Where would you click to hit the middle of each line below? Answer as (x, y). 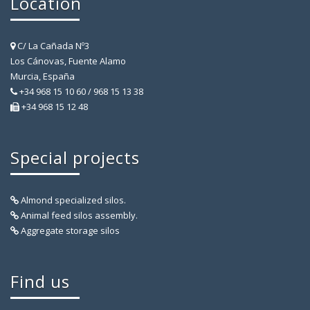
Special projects (75, 158)
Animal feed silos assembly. (78, 216)
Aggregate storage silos (69, 231)
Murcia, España (43, 76)
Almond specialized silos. (72, 200)
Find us (40, 282)
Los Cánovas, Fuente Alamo (68, 61)
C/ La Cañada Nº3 (52, 46)
